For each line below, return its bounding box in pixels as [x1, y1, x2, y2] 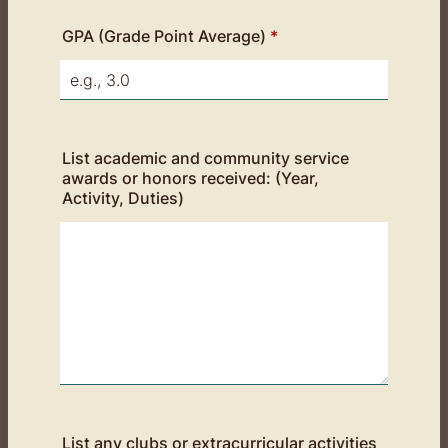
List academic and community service [62, 148, 349, 168]
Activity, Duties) [62, 188, 184, 208]
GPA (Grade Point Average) [62, 26, 266, 46]
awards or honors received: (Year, [62, 168, 319, 188]
